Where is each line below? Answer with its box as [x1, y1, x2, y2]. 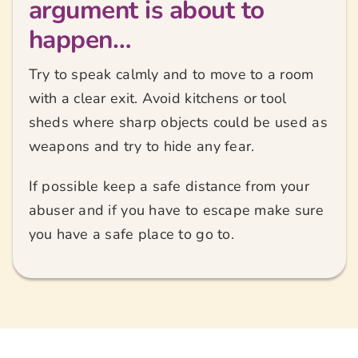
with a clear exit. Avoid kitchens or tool [28, 89, 287, 109]
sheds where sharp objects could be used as [28, 113, 328, 133]
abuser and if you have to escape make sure [28, 201, 324, 221]
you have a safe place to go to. [28, 225, 234, 245]
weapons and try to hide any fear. [28, 137, 255, 157]
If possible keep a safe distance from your [28, 177, 309, 197]
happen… [28, 22, 132, 58]
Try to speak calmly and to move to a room [28, 65, 314, 85]
